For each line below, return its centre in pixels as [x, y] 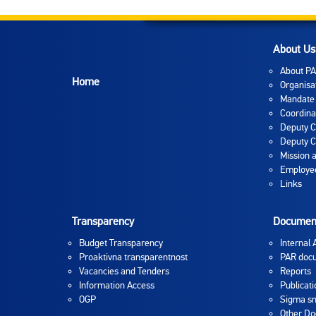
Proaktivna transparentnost [133, 257]
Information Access [117, 285]
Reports [296, 271]
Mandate [297, 99]
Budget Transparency [121, 243]
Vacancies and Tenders [124, 271]
